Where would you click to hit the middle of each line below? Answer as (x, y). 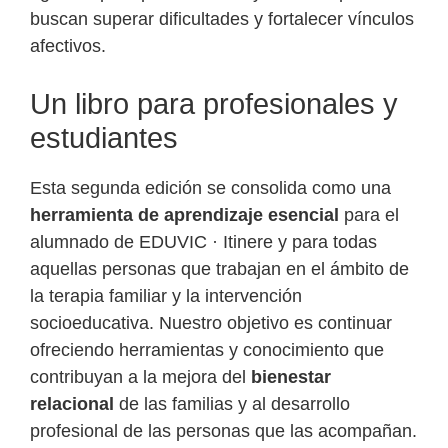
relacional (72, 404)
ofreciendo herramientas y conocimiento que (207, 350)
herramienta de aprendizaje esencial (184, 215)
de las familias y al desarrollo (232, 404)
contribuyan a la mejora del (140, 377)
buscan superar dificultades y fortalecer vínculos (222, 19)
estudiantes (104, 138)
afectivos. (68, 46)
